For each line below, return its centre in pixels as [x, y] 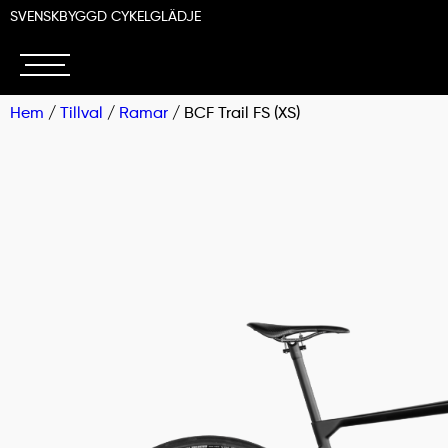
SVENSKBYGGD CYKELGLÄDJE [105, 17]
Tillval [81, 114]
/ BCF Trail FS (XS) [234, 114]
